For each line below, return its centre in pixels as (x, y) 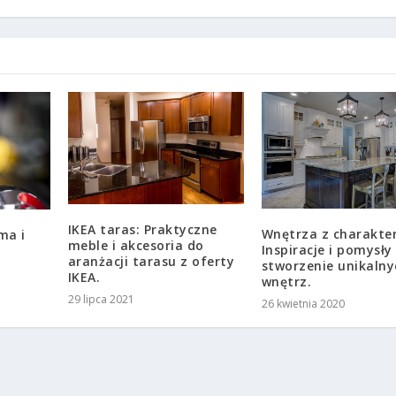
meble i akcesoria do (136, 246)
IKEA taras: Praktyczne (142, 230)
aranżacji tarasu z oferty (151, 262)
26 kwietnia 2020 (303, 304)
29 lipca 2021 (101, 300)
